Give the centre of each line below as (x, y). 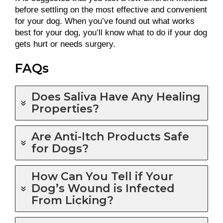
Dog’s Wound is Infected (103, 189)
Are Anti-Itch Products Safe (110, 137)
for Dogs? (60, 149)
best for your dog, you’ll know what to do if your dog (111, 33)
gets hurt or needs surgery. (65, 44)
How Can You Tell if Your (102, 177)
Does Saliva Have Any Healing (116, 97)
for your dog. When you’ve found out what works (105, 21)
